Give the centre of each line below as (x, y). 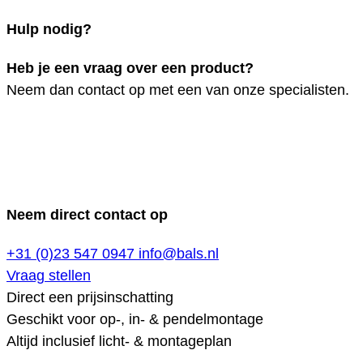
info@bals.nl (179, 254)
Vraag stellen (49, 276)
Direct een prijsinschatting (90, 298)
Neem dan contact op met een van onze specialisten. (178, 90)
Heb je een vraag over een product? (130, 68)
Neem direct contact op (87, 215)
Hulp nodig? (49, 30)
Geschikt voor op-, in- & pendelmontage (135, 320)
